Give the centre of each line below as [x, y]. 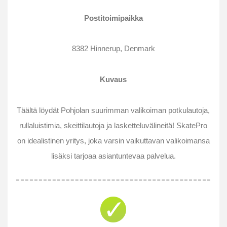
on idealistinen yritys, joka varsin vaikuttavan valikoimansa [113, 140]
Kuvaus [113, 80]
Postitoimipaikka [113, 18]
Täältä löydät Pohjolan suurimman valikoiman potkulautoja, [113, 110]
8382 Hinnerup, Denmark [113, 49]
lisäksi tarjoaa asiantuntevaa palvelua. [113, 156]
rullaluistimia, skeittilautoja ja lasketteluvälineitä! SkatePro [113, 125]
